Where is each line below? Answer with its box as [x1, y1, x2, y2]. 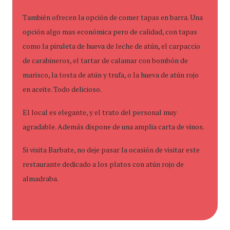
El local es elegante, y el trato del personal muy [23, 107, 177, 117]
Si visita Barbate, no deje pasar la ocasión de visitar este [23, 145, 200, 155]
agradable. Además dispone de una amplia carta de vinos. [23, 122, 204, 131]
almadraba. [23, 174, 59, 183]
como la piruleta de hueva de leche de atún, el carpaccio [23, 41, 200, 51]
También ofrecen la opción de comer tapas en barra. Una [23, 12, 203, 22]
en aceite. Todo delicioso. [23, 84, 102, 94]
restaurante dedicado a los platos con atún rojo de [23, 159, 184, 169]
